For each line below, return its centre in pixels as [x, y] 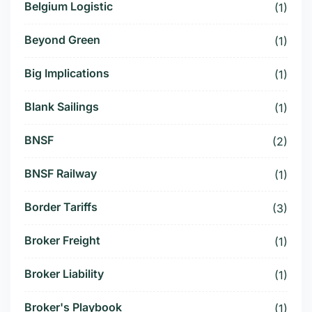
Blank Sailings [62, 107]
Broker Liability [64, 274]
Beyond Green [62, 40]
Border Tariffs [61, 207]
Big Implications [67, 73]
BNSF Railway [61, 174]
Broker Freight [62, 241]
